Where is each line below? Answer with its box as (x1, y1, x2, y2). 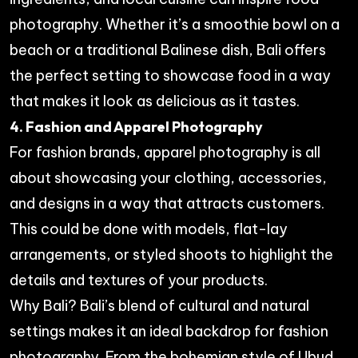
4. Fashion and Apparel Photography (10, 117, 263, 136)
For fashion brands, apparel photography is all (10, 142, 320, 161)
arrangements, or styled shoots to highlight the (10, 245, 333, 264)
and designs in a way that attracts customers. (10, 193, 324, 213)
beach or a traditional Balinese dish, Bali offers (10, 40, 326, 59)
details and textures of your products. (10, 270, 268, 289)
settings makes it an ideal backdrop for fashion (10, 321, 328, 340)
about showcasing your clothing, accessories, (10, 168, 327, 187)
